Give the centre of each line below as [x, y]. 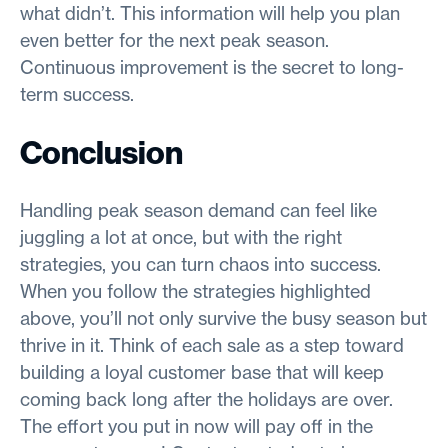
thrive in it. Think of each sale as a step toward [212, 345]
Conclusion [101, 151]
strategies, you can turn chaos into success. [200, 264]
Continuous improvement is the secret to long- [212, 67]
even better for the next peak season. [174, 40]
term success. [77, 94]
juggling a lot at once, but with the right [181, 237]
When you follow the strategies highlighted [195, 291]
